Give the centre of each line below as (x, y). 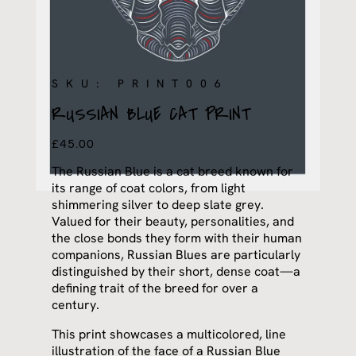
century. (76, 305)
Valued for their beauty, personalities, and (173, 222)
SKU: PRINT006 (141, 83)
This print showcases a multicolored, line (169, 335)
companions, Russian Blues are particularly (176, 255)
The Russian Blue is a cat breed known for (173, 172)
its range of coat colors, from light (149, 188)
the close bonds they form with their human (177, 238)
